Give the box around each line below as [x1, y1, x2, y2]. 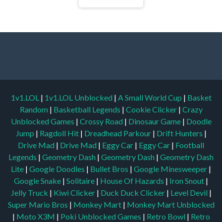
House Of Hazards [100, 176, 166, 186]
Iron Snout [169, 176, 206, 186]
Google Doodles [29, 164, 86, 174]
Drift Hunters [156, 128, 204, 138]
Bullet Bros [90, 164, 130, 174]
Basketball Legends [53, 105, 122, 114]
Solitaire [66, 176, 96, 186]
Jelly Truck [10, 188, 50, 198]
